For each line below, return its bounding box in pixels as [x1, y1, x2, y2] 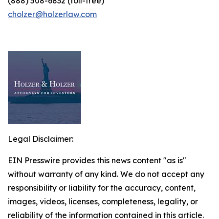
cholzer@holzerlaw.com [8, 9, 97, 19]
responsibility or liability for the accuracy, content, [8, 183, 196, 193]
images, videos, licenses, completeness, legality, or [8, 197, 198, 206]
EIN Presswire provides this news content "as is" [8, 155, 186, 165]
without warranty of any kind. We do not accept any [8, 169, 204, 179]
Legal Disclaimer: [8, 134, 73, 144]
